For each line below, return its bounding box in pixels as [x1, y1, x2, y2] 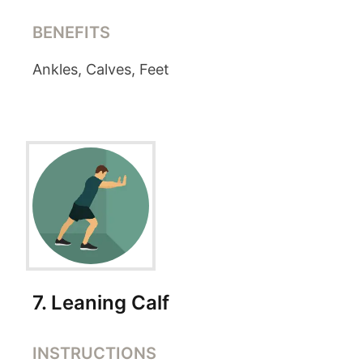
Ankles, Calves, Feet [32, 61, 169, 78]
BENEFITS [32, 23, 110, 42]
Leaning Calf [51, 291, 169, 314]
